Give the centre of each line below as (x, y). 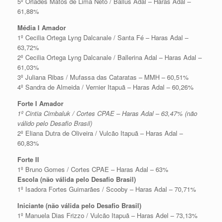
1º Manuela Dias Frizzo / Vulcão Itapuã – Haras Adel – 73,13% (108, 215)
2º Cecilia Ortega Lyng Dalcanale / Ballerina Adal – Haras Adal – (110, 57)
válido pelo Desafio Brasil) (56, 123)
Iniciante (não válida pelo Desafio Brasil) (79, 205)
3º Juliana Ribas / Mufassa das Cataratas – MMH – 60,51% (103, 77)
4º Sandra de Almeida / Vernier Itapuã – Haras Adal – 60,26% (106, 87)
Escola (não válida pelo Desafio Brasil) (77, 179)
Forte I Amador (40, 103)
